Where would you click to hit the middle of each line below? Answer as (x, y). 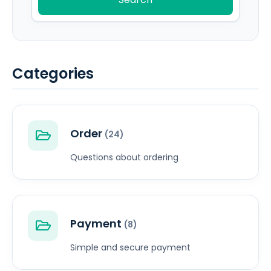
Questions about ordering (124, 158)
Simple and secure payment (130, 248)
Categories (53, 74)
